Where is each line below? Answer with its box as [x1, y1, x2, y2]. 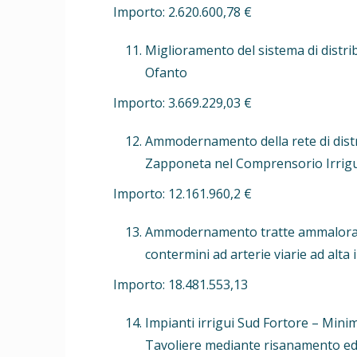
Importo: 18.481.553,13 [113, 275, 248, 293]
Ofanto [145, 63, 187, 81]
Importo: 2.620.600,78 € [113, 2, 252, 21]
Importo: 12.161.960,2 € [113, 184, 252, 202]
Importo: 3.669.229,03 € [113, 93, 252, 112]
